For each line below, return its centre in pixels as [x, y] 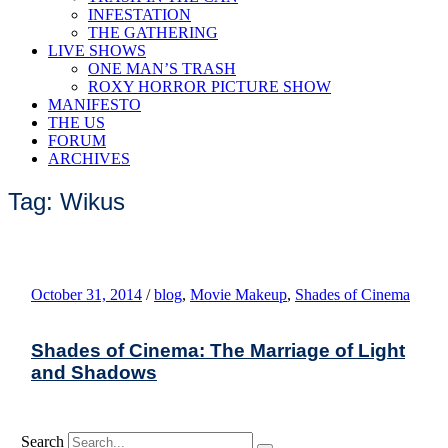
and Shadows [94, 372]
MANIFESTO [94, 104]
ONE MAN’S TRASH [162, 68]
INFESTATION [139, 14]
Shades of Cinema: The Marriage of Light [218, 350]
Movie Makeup [238, 294]
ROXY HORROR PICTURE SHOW [209, 86]
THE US [76, 122]
